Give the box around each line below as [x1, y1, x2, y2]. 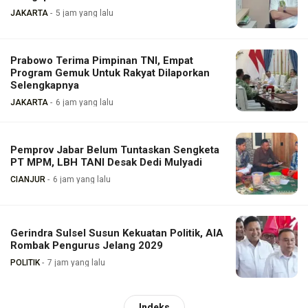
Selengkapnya [10, 78, 79, 91]
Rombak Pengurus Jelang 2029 [10, 239, 163, 252]
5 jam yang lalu [56, 8, 113, 18]
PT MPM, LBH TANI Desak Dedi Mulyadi [10, 155, 202, 168]
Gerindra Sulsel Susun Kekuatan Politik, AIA [10, 226, 223, 239]
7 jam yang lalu [47, 257, 105, 267]
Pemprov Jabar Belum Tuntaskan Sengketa [10, 143, 219, 156]
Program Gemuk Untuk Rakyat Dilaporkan [10, 66, 210, 79]
